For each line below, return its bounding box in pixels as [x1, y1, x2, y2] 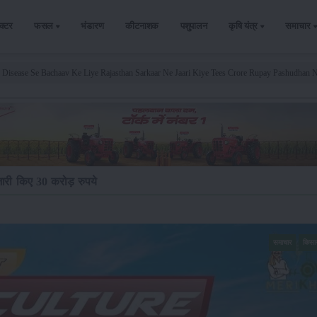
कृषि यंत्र [229, 21, 258, 31]
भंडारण [81, 21, 104, 31]
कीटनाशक [125, 21, 159, 31]
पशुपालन [180, 21, 207, 31]
